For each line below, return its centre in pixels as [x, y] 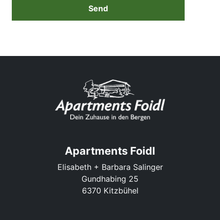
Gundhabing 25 [110, 179]
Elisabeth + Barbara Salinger [110, 167]
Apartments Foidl [110, 151]
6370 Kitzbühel [110, 191]
